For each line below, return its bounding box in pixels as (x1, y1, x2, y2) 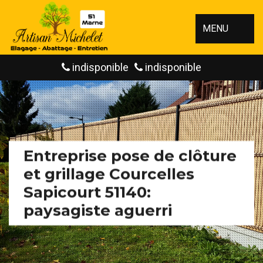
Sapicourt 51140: (23, 183, 151, 201)
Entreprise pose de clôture (23, 146, 237, 165)
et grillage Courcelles (23, 164, 194, 183)
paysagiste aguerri (23, 201, 172, 220)
